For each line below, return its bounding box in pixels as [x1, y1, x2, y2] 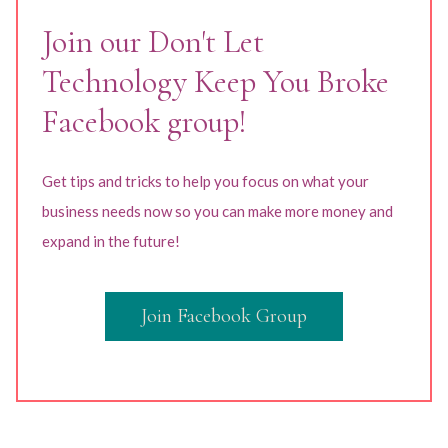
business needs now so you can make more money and [42, 202, 393, 220]
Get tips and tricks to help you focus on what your [42, 172, 369, 190]
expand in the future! [42, 232, 180, 250]
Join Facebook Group [141, 303, 307, 328]
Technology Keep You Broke [42, 62, 389, 101]
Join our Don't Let [42, 22, 264, 61]
